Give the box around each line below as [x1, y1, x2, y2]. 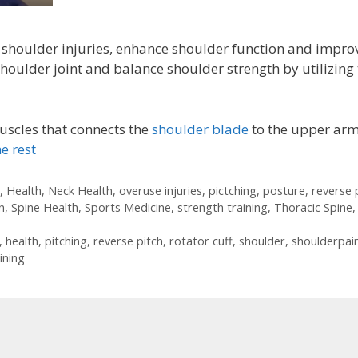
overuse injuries [118, 182, 202, 198]
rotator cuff [169, 233, 233, 249]
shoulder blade [152, 119, 249, 138]
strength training [177, 199, 268, 215]
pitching [44, 233, 87, 249]
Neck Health [47, 182, 113, 198]
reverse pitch [93, 233, 163, 249]
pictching [208, 182, 257, 198]
